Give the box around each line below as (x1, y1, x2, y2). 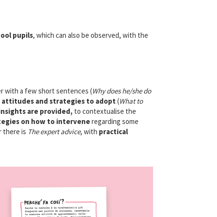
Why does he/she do (92, 86, 151, 95)
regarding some (90, 116, 139, 126)
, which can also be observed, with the (32, 30, 148, 40)
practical (98, 126, 128, 136)
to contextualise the (72, 106, 136, 116)
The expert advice (27, 126, 80, 136)
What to (119, 96, 143, 106)
